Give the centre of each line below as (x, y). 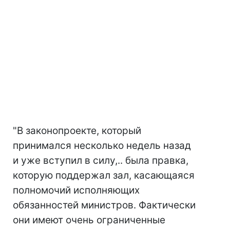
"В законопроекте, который (77, 131)
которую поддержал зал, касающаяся (104, 176)
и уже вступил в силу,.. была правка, (101, 161)
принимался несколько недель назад (102, 146)
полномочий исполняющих (76, 190)
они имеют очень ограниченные (89, 220)
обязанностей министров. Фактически (104, 205)
